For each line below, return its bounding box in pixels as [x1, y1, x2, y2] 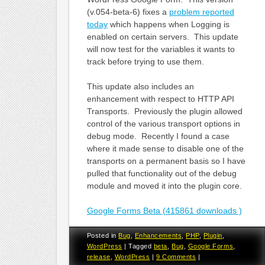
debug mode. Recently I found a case [86, 131, 230, 141]
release [86, 253, 111, 260]
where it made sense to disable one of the [86, 143, 244, 153]
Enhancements [134, 231, 182, 239]
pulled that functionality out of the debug [86, 168, 237, 178]
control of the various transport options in [86, 118, 240, 128]
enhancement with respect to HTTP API [86, 93, 234, 104]
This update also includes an [86, 81, 194, 91]
